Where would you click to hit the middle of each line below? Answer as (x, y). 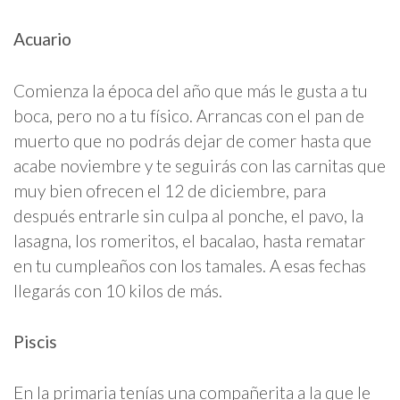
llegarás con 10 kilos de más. (118, 290)
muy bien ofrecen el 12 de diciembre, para (170, 190)
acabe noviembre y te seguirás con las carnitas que (200, 165)
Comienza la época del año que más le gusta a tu (191, 90)
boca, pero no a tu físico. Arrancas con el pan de (189, 115)
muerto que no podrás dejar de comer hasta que (192, 140)
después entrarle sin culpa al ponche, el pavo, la (188, 215)
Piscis (35, 341)
